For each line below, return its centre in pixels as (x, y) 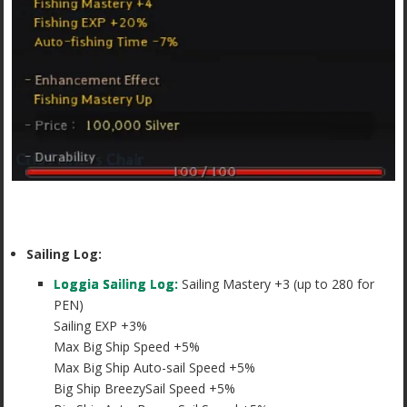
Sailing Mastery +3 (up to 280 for (277, 284)
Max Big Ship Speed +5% (127, 347)
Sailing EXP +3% (101, 326)
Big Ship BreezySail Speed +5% (145, 389)
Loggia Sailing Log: (116, 284)
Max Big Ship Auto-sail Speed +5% (155, 368)
